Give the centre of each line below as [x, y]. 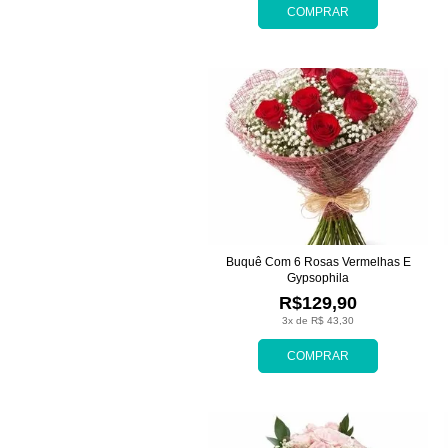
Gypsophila [318, 277]
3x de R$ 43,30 [318, 320]
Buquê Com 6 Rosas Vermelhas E [318, 261]
